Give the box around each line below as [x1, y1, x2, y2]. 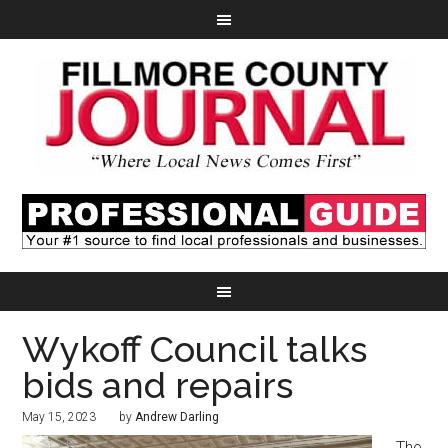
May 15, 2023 [22, 410, 97, 425]
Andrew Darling [135, 410, 220, 425]
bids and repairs [22, 364, 294, 407]
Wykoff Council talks [22, 328, 368, 371]
